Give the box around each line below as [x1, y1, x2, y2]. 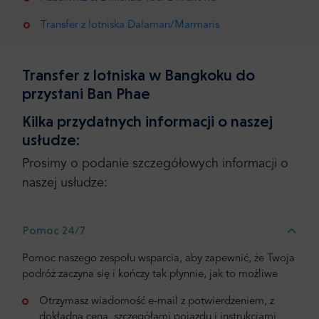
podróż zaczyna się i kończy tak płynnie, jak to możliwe [22, 268, 278, 280]
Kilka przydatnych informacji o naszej [22, 111, 273, 130]
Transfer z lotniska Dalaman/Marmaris [41, 20, 219, 31]
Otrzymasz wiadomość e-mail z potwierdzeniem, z [39, 296, 274, 307]
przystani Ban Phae [22, 83, 150, 103]
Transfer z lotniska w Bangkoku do [22, 65, 255, 84]
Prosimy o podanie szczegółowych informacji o [22, 157, 288, 170]
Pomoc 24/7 [23, 223, 85, 237]
